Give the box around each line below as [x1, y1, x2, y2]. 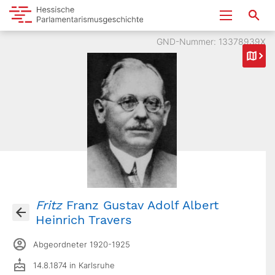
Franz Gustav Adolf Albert [62, 198, 219, 212]
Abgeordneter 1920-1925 [33, 239, 130, 249]
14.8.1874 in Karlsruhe [33, 260, 115, 270]
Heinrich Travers [36, 212, 132, 227]
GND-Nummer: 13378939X [157, 36, 266, 47]
